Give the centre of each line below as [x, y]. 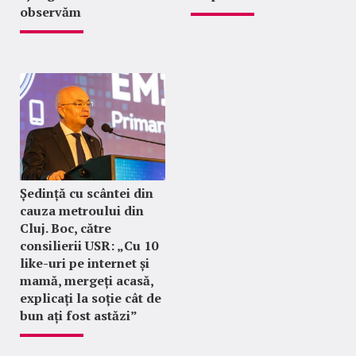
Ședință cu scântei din [87, 193]
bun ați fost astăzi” [79, 315]
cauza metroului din [82, 211]
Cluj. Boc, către [66, 228]
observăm [50, 12]
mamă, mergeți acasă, [87, 281]
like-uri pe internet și [85, 263]
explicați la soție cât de [91, 298]
